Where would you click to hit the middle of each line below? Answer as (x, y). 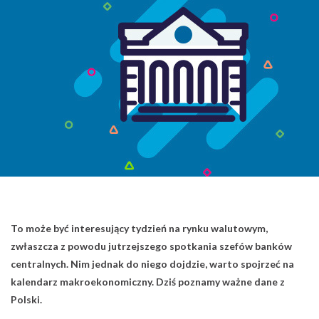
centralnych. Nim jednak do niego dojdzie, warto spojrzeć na (152, 264)
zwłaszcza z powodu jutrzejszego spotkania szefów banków (151, 246)
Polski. (26, 299)
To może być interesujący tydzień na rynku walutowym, (139, 228)
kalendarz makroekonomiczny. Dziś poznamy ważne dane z (148, 282)
